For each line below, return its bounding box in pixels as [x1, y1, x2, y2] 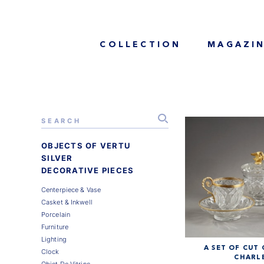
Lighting [41, 235, 67, 243]
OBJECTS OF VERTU [41, 141, 131, 150]
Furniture [41, 222, 68, 231]
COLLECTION [100, 40, 181, 49]
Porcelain [41, 210, 70, 219]
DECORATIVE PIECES [41, 166, 134, 175]
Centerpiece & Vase [41, 185, 101, 194]
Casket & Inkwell [41, 197, 93, 206]
